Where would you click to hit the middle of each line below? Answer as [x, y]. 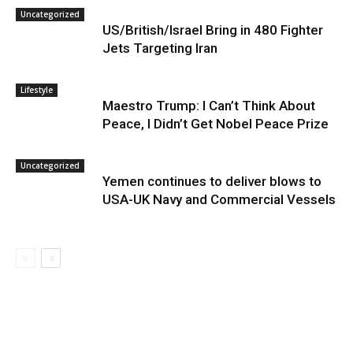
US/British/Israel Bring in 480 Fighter [213, 30]
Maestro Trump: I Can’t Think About [209, 106]
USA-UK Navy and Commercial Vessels [219, 199]
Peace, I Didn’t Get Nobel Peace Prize [216, 124]
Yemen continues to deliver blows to [212, 181]
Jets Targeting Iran [160, 48]
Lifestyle [37, 90]
